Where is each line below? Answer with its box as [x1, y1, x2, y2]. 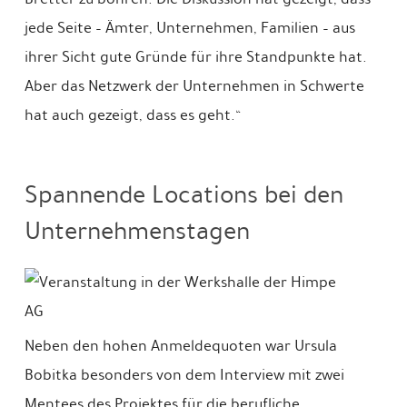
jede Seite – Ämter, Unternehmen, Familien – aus [24, 16, 355, 40]
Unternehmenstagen [24, 212, 250, 249]
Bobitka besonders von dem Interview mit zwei [24, 362, 344, 386]
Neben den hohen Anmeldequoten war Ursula [24, 333, 337, 357]
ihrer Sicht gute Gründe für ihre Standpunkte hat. [24, 45, 367, 69]
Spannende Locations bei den [24, 175, 343, 213]
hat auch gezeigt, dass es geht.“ [24, 104, 241, 127]
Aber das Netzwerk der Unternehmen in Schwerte [24, 74, 364, 98]
